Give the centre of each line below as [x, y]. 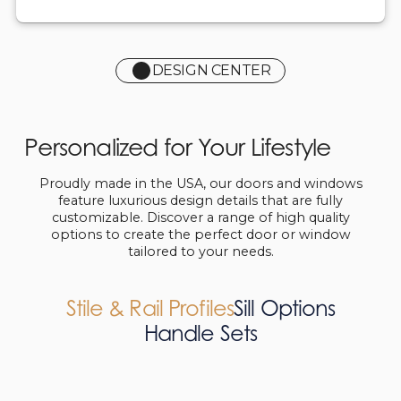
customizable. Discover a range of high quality [200, 218]
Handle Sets [200, 334]
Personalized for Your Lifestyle [178, 147]
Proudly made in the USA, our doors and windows [200, 184]
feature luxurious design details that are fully [200, 201]
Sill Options [285, 309]
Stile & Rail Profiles [150, 309]
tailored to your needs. [200, 252]
